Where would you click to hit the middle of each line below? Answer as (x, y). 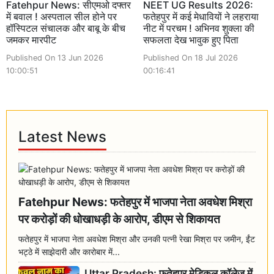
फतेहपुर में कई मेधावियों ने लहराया (201, 16)
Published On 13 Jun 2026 (55, 57)
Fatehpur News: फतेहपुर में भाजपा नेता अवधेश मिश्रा (135, 202)
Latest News (63, 137)
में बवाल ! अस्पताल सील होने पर (61, 16)
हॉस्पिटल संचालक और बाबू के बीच (66, 28)
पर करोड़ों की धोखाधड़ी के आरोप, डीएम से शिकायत (120, 219)
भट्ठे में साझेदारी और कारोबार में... (69, 251)
